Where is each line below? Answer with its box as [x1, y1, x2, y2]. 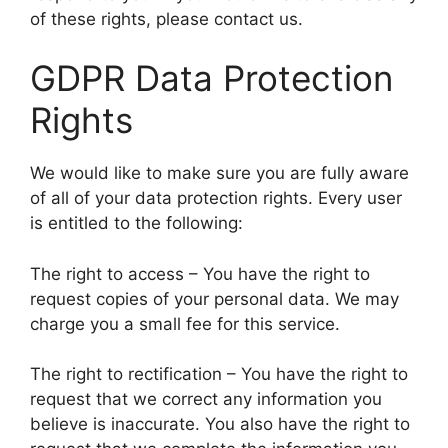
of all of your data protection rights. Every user [30, 188, 402, 208]
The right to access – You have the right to [30, 263, 370, 284]
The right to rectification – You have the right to [30, 364, 408, 384]
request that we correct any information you [30, 389, 382, 409]
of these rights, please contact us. [30, 8, 303, 29]
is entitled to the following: [30, 213, 243, 233]
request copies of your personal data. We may [30, 288, 399, 309]
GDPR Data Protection [30, 57, 393, 99]
